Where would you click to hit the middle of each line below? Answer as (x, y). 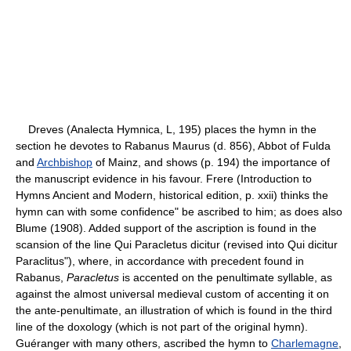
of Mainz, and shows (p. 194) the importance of (211, 162)
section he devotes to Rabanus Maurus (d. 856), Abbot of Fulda (173, 145)
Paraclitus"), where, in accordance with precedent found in (160, 261)
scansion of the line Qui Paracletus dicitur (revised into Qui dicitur (177, 244)
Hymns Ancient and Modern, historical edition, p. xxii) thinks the (172, 195)
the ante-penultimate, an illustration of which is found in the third (174, 310)
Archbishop (65, 162)
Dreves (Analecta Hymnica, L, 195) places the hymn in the (166, 129)
